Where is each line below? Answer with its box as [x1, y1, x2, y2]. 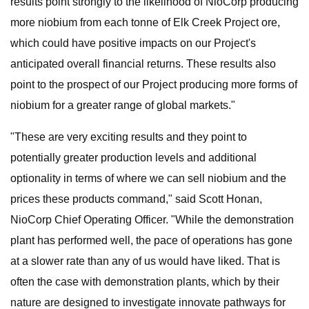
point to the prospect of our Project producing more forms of [10, 79, 297, 90]
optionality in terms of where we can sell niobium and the [10, 172, 286, 184]
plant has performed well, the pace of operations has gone [10, 235, 292, 246]
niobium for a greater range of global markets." [10, 99, 235, 111]
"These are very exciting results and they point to [10, 131, 247, 143]
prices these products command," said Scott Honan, [10, 193, 262, 205]
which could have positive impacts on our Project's [10, 37, 256, 49]
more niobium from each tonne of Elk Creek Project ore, [10, 17, 280, 28]
